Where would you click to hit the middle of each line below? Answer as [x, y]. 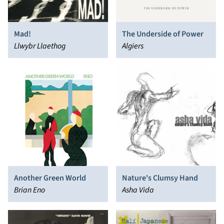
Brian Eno [29, 190]
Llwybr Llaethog [40, 46]
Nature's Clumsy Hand [160, 178]
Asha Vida [138, 190]
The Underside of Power [163, 34]
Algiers [133, 46]
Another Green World [50, 178]
